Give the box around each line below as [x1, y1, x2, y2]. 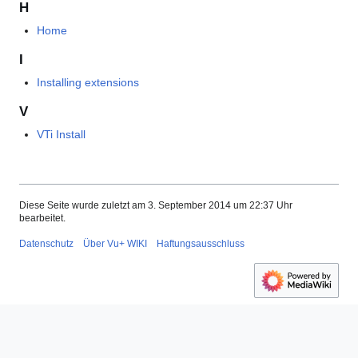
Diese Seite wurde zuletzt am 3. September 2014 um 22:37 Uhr [19, 200, 292, 212]
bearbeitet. [19, 213, 66, 225]
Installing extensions [37, 76, 140, 89]
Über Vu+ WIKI [83, 238, 147, 250]
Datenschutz [19, 238, 74, 250]
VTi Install [37, 127, 86, 141]
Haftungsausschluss [157, 238, 245, 250]
